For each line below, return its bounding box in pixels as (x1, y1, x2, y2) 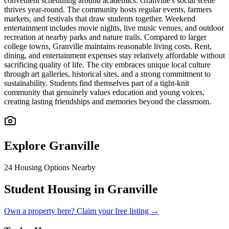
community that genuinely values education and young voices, (4, 88, 204, 97)
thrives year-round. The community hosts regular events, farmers (4, 5, 212, 14)
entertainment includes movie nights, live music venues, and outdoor (4, 24, 224, 33)
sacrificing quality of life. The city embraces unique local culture (4, 60, 211, 70)
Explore (4, 139, 49, 153)
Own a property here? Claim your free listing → (4, 206, 159, 215)
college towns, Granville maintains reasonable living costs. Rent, (4, 42, 212, 51)
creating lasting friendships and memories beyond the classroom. (4, 97, 211, 106)
